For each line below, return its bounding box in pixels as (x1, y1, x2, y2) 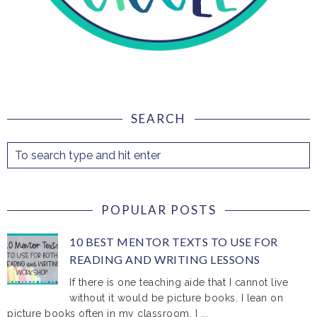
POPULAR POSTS (100, 202, 217, 217)
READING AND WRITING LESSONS (69, 253, 260, 266)
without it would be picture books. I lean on (69, 292, 284, 304)
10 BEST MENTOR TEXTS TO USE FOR (69, 235, 278, 248)
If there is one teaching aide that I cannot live (69, 277, 289, 289)
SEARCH (131, 111, 186, 126)
